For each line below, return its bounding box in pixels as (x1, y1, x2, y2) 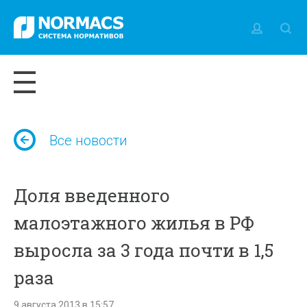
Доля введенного (14, 184, 171, 207)
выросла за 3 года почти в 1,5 (14, 238, 274, 262)
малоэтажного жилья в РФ (14, 211, 255, 234)
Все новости (49, 132, 128, 149)
